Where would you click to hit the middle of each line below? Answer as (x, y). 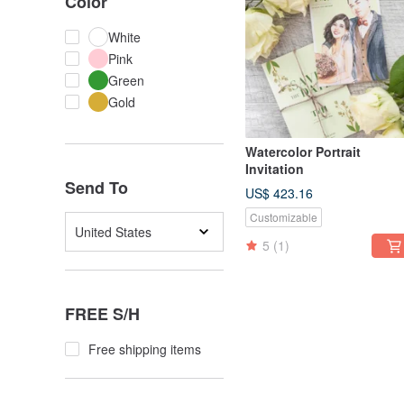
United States (113, 232)
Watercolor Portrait (303, 151)
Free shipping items (145, 349)
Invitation (275, 169)
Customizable (284, 217)
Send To (96, 188)
